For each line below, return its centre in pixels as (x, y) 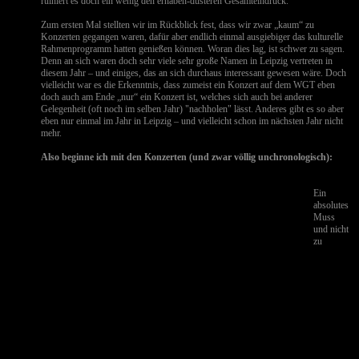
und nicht (331, 229)
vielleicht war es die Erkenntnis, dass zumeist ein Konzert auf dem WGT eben (188, 85)
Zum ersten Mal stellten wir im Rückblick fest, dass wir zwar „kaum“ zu (178, 25)
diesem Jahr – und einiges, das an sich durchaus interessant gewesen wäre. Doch (194, 73)
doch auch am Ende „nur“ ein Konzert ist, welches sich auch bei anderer (177, 97)
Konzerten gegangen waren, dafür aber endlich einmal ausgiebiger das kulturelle (192, 37)
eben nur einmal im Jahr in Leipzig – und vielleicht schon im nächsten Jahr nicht (192, 121)
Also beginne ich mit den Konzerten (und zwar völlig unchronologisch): (187, 157)
